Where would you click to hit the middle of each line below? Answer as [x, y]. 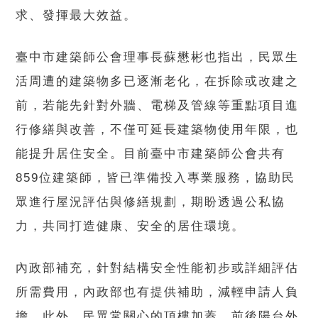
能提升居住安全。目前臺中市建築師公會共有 [151, 153]
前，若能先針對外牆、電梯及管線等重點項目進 [158, 105]
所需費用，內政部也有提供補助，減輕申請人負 [158, 292]
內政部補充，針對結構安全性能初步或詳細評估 [158, 268]
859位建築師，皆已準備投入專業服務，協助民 [156, 177]
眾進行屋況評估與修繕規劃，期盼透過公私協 [151, 202]
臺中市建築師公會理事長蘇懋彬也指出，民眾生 [158, 57]
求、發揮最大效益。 [77, 15]
